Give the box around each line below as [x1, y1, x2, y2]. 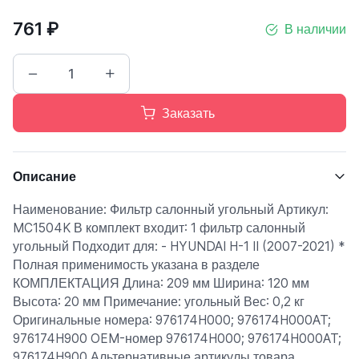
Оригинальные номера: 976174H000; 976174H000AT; [13, 313, 331, 328]
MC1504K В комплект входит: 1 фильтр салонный [13, 220, 305, 236]
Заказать [162, 105, 215, 121]
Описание [13, 168, 76, 184]
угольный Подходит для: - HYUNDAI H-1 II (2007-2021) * [13, 239, 345, 254]
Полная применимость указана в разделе [13, 257, 260, 272]
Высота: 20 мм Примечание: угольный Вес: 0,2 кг [13, 294, 305, 309]
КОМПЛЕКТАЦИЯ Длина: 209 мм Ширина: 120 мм [13, 276, 309, 291]
